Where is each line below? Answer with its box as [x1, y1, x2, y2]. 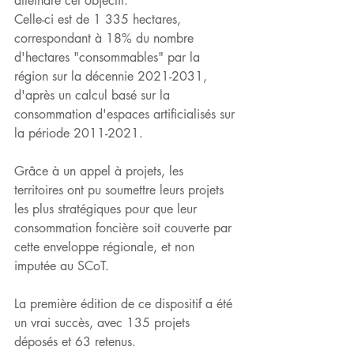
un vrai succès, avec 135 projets [14, 314, 194, 331]
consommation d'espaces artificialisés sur [14, 106, 239, 122]
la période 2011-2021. [14, 125, 143, 141]
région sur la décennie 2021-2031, [14, 68, 211, 85]
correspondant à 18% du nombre [14, 30, 198, 47]
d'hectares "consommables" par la [14, 49, 204, 66]
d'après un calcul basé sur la [14, 87, 174, 104]
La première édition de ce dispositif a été [14, 296, 236, 312]
